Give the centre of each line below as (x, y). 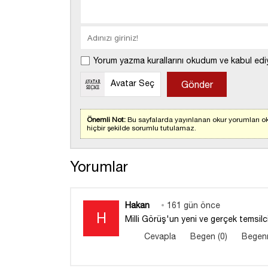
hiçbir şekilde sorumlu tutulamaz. (141, 128)
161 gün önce (194, 205)
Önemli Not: (107, 119)
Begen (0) (209, 236)
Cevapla (160, 236)
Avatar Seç (133, 83)
